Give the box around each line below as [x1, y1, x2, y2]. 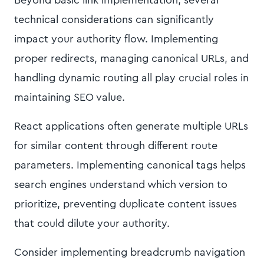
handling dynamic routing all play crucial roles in [14, 72, 249, 83]
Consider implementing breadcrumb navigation [14, 247, 245, 258]
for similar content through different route [14, 140, 217, 151]
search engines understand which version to [14, 179, 227, 190]
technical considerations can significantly [14, 14, 214, 25]
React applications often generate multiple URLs [14, 121, 248, 131]
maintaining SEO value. [14, 92, 125, 103]
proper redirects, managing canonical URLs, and [14, 53, 249, 64]
